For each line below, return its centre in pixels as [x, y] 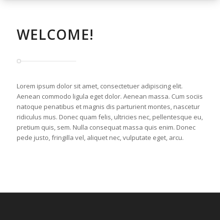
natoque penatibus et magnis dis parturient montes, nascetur [108, 107]
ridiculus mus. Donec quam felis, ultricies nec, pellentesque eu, [110, 117]
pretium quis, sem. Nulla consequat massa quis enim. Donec [106, 127]
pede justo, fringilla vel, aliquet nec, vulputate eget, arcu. [100, 138]
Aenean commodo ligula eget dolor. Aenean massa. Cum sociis [110, 96]
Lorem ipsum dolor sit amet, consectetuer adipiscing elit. [99, 86]
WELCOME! [55, 35]
